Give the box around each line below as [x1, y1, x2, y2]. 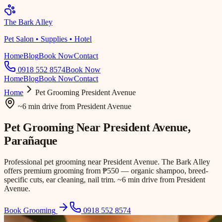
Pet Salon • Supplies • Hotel [4, 35, 92, 43]
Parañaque [4, 134, 57, 147]
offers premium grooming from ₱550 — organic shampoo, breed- [4, 166, 208, 175]
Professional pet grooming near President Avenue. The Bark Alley [4, 157, 210, 166]
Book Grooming [4, 206, 55, 215]
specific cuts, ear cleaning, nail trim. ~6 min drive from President [4, 175, 205, 184]
